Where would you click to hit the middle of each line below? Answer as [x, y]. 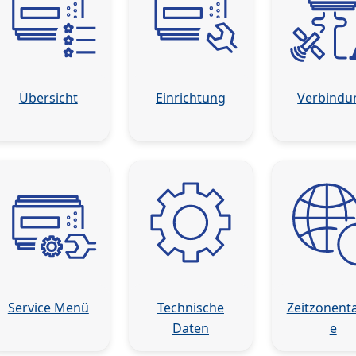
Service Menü [48, 307]
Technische [190, 307]
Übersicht [48, 98]
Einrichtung [190, 98]
